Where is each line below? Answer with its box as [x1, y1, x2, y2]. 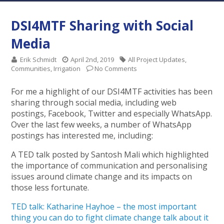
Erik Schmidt [20, 55, 57, 64]
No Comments [94, 64, 137, 73]
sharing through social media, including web [11, 97, 177, 108]
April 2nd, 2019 [70, 55, 114, 64]
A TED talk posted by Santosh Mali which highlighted [11, 149, 209, 160]
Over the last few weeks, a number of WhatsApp [11, 119, 192, 130]
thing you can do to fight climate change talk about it [11, 212, 209, 223]
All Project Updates [128, 55, 185, 64]
